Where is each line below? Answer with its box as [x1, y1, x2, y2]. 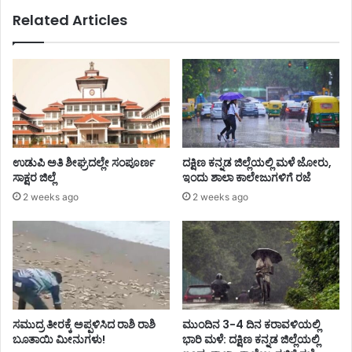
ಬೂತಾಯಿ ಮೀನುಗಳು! [13, 331, 105, 347]
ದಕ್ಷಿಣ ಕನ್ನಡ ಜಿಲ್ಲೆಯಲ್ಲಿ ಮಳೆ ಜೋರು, [182, 154, 332, 170]
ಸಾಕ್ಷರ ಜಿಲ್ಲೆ [13, 169, 56, 185]
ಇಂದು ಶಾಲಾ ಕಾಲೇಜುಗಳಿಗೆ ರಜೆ [182, 169, 313, 185]
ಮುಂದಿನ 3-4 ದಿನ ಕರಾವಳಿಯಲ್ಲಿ [182, 316, 321, 332]
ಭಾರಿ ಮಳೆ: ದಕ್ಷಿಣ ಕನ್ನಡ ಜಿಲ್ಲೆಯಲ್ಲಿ [182, 331, 320, 347]
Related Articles [13, 9, 127, 30]
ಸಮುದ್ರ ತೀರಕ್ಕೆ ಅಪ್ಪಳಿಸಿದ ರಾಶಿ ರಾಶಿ [13, 316, 156, 332]
